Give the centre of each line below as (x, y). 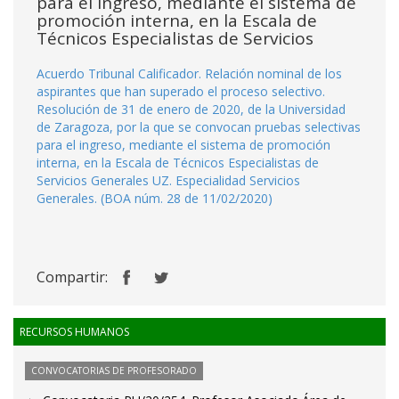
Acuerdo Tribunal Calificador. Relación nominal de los (189, 73)
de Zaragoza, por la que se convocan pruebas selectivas (199, 127)
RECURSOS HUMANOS (74, 332)
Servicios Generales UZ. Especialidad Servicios (168, 180)
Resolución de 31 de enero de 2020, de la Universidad (191, 109)
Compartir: (72, 277)
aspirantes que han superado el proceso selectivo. (181, 91)
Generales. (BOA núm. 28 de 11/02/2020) (155, 198)
